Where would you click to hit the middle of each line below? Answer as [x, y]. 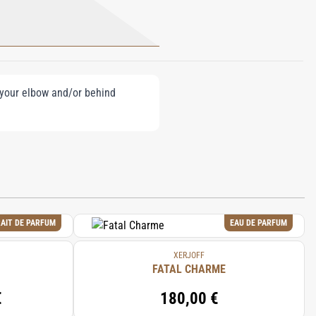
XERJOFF [189, 255]
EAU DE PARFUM [259, 223]
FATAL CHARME [189, 269]
